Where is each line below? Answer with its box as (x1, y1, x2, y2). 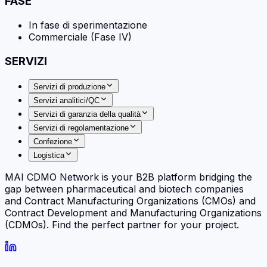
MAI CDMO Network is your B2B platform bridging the (5, 170, 252, 183)
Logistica (33, 150, 64, 160)
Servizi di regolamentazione (33, 123, 129, 132)
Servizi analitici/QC (33, 95, 100, 105)
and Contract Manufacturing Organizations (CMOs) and (5, 194, 256, 207)
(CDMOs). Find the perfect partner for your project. (5, 218, 239, 231)
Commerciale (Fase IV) (29, 31, 132, 44)
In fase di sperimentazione (29, 19, 147, 32)
